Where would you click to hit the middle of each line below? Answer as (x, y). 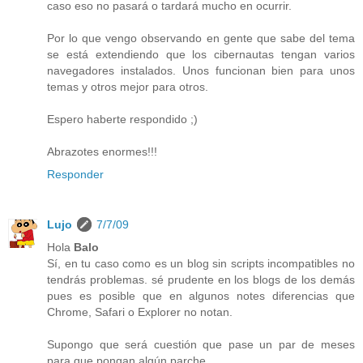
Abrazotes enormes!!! (102, 151)
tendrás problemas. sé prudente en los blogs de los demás (201, 279)
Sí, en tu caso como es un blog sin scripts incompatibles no (201, 263)
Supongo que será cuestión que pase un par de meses (201, 344)
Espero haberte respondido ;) (122, 119)
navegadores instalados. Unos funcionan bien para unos (201, 70)
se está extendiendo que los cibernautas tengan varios (201, 54)
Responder (75, 174)
